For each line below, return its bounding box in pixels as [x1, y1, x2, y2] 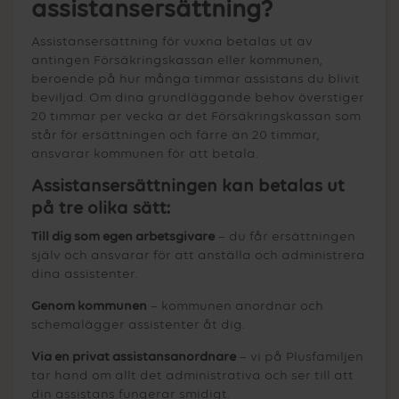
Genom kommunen [31, 298, 147, 313]
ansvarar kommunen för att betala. [31, 146, 257, 160]
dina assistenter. [31, 266, 137, 281]
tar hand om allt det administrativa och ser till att [31, 368, 354, 382]
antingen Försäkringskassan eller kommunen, [31, 53, 322, 67]
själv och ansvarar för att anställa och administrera [31, 248, 365, 262]
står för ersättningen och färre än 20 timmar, [31, 127, 319, 142]
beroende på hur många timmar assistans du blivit [31, 71, 360, 85]
